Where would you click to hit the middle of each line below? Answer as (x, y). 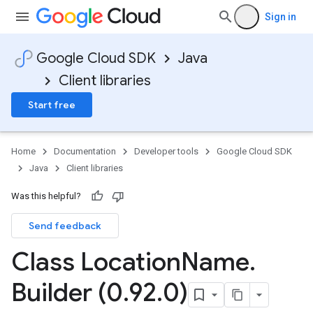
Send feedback (65, 226)
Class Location (96, 262)
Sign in (281, 17)
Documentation (85, 151)
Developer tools (166, 151)
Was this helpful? (46, 196)
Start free (52, 105)
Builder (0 (67, 292)
